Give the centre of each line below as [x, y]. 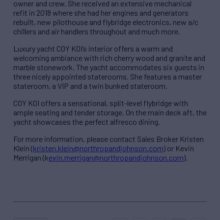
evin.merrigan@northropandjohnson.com [116, 158]
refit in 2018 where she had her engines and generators [101, 13]
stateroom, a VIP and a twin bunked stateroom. [90, 86]
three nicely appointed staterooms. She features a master [108, 77]
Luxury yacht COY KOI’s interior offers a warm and [93, 49]
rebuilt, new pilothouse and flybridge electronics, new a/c [106, 22]
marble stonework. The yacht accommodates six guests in [109, 67]
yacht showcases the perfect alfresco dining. [87, 122]
